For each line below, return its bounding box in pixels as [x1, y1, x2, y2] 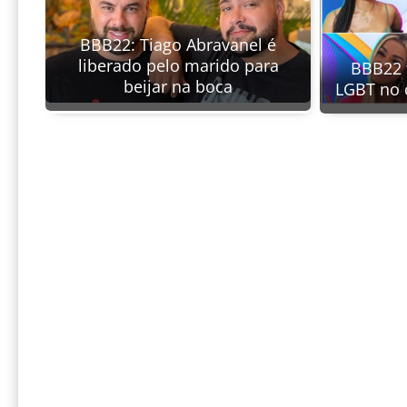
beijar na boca [124, 75, 233, 98]
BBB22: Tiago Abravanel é [80, 34, 276, 56]
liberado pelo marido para [77, 55, 279, 77]
